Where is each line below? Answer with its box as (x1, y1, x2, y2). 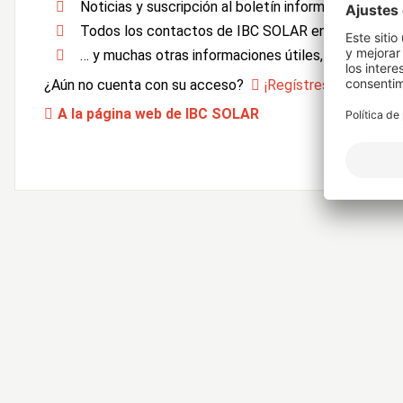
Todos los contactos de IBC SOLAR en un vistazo (80, 22, 394, 40)
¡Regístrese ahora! (264, 76, 381, 94)
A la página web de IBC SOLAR (58, 105, 260, 122)
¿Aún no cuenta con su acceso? (44, 76, 251, 94)
